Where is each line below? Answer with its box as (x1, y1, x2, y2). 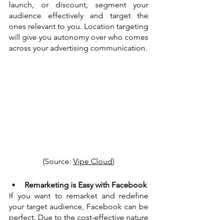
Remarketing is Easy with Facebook (25, 180, 147, 190)
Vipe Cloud (73, 157, 112, 166)
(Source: (43, 157, 73, 166)
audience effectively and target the (9, 11, 148, 21)
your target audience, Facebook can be (9, 202, 148, 212)
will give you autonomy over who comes (9, 32, 148, 42)
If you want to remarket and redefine (9, 191, 148, 201)
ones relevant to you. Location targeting (9, 22, 148, 31)
